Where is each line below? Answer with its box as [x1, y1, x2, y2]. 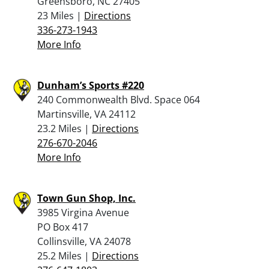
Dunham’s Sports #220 [37, 78, 144, 92]
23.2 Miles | [37, 121, 92, 135]
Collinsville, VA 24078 [37, 234, 131, 248]
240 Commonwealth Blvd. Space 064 [37, 92, 200, 106]
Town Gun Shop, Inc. [37, 191, 136, 205]
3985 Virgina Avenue [37, 205, 129, 219]
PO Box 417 [37, 220, 88, 234]
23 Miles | [37, 8, 84, 22]
